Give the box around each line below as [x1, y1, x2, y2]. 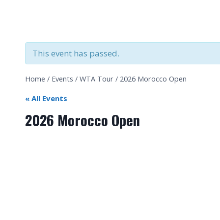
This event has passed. [32, 48, 119, 59]
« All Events [25, 93, 67, 104]
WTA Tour [80, 74, 113, 83]
